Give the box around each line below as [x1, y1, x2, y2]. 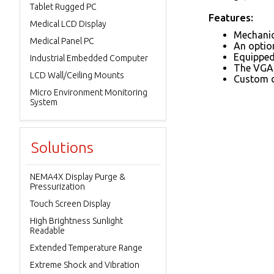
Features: [209, 12, 253, 23]
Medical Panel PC [30, 36, 94, 46]
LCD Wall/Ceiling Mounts [30, 70, 124, 80]
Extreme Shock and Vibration [30, 260, 139, 270]
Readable [30, 226, 65, 235]
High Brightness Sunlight [30, 216, 123, 226]
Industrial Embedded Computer [30, 53, 148, 63]
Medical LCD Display [30, 19, 106, 29]
